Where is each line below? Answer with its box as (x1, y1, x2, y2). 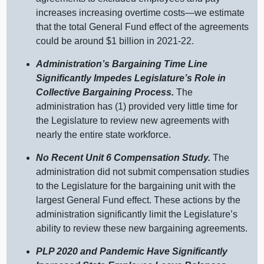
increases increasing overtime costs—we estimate (36, 8, 245, 18)
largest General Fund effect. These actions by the (36, 195, 241, 206)
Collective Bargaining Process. (36, 87, 174, 98)
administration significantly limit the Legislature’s (36, 209, 238, 220)
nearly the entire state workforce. (36, 130, 171, 140)
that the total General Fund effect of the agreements (36, 22, 249, 32)
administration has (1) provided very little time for (36, 101, 238, 112)
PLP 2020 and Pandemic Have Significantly (36, 246, 228, 257)
